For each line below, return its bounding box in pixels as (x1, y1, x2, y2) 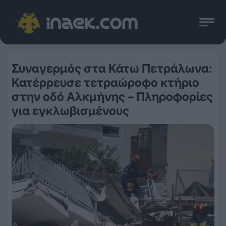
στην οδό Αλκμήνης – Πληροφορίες (12, 89, 213, 104)
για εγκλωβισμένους (12, 103, 129, 118)
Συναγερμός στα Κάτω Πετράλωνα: (12, 61, 212, 76)
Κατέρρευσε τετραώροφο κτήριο (12, 75, 199, 90)
